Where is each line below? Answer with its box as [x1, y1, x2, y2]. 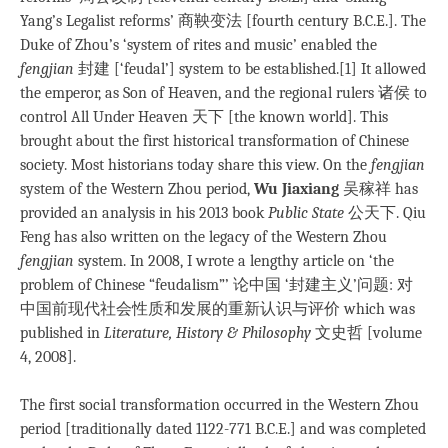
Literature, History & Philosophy [104, 323, 311, 342]
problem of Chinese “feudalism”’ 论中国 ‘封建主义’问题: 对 [20, 275, 413, 294]
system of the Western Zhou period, [20, 179, 254, 198]
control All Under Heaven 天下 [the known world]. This [20, 107, 388, 126]
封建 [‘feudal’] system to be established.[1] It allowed [78, 59, 426, 78]
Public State [268, 203, 344, 222]
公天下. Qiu [344, 203, 426, 222]
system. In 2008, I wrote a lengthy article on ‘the [78, 251, 394, 270]
